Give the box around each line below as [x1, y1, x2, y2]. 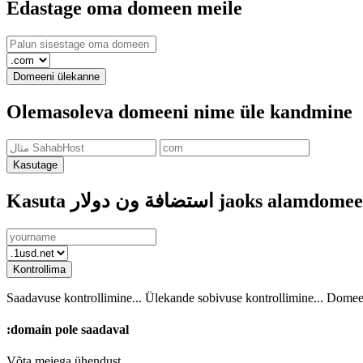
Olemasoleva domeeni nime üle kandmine [6, 100, 352, 122]
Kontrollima [13, 263, 66, 275]
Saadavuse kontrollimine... [6, 290, 142, 305]
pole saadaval [52, 322, 129, 336]
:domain [6, 322, 52, 336]
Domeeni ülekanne [13, 70, 100, 83]
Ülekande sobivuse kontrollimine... [145, 290, 323, 305]
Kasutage [13, 158, 58, 171]
